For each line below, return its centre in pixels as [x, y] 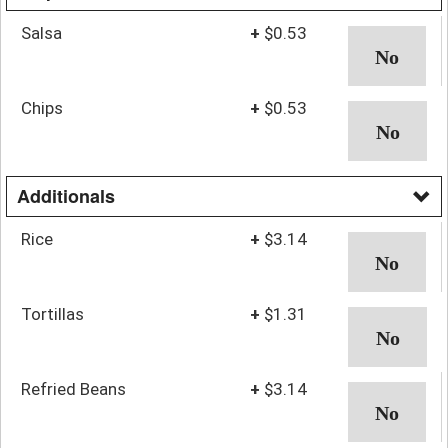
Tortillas [52, 313]
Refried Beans [73, 388]
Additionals [66, 195]
